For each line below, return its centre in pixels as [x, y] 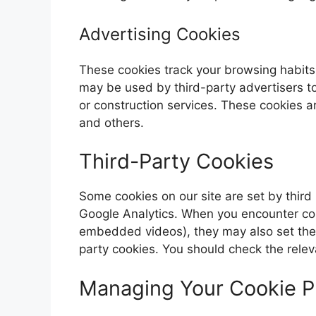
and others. [111, 122]
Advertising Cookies [160, 34]
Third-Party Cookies [176, 161]
